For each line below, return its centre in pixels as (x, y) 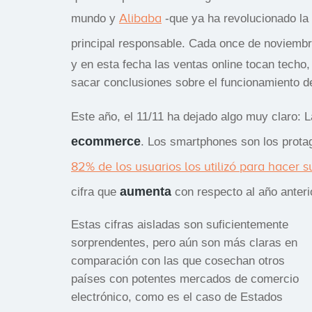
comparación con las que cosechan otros (178, 260)
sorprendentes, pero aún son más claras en (184, 242)
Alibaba (140, 18)
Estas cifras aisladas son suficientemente (180, 224)
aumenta (147, 191)
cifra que (95, 192)
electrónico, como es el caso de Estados (177, 297)
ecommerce (106, 141)
